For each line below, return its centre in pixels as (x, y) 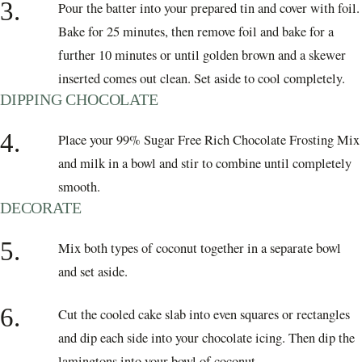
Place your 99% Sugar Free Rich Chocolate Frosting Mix (209, 139)
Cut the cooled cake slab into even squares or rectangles (204, 314)
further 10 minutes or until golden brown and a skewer (202, 55)
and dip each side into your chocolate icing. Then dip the (206, 337)
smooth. (79, 186)
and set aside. (93, 271)
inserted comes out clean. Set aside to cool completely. (202, 78)
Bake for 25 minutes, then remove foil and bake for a (196, 31)
